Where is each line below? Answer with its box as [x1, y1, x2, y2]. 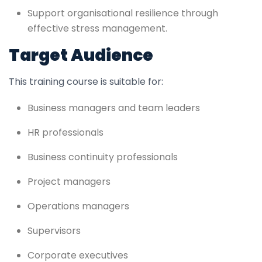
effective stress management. [27, 21, 167, 35]
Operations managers [27, 199, 129, 213]
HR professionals [27, 125, 104, 139]
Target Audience [9, 43, 153, 67]
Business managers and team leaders [27, 101, 200, 115]
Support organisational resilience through [27, 6, 218, 20]
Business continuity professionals [27, 150, 178, 164]
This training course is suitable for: [9, 74, 163, 88]
